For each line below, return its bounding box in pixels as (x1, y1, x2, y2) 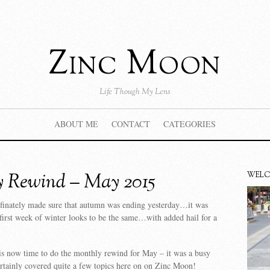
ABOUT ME (54, 118, 98, 130)
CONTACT (111, 118, 150, 130)
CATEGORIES (163, 118, 216, 130)
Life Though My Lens (99, 86, 171, 98)
